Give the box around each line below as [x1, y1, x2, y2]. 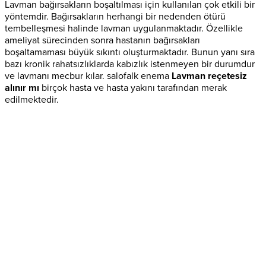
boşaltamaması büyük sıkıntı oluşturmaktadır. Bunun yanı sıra [5, 46, 255, 58]
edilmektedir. [5, 93, 59, 106]
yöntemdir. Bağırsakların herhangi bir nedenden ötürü [5, 10, 226, 23]
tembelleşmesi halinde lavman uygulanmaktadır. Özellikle [5, 22, 243, 34]
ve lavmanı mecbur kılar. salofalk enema [5, 69, 172, 82]
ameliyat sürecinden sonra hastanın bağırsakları [5, 34, 200, 46]
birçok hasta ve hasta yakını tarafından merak [39, 81, 227, 94]
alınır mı [5, 81, 39, 94]
